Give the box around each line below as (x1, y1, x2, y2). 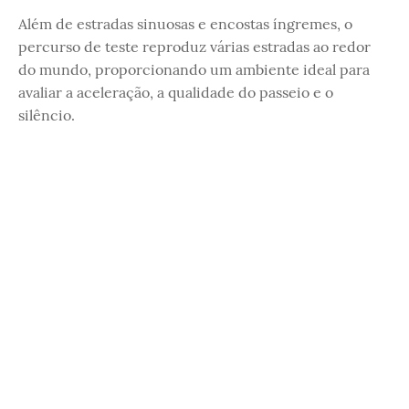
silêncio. (18, 106, 75, 125)
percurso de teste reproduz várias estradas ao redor (18, 37, 371, 57)
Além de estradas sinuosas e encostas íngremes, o (18, 15, 352, 34)
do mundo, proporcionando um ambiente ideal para (18, 60, 370, 79)
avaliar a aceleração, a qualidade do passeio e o (18, 83, 333, 102)
